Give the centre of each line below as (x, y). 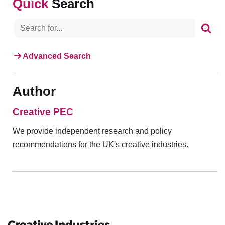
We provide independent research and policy (92, 131)
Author (34, 91)
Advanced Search (57, 56)
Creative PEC (43, 111)
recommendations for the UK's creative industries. (100, 144)
